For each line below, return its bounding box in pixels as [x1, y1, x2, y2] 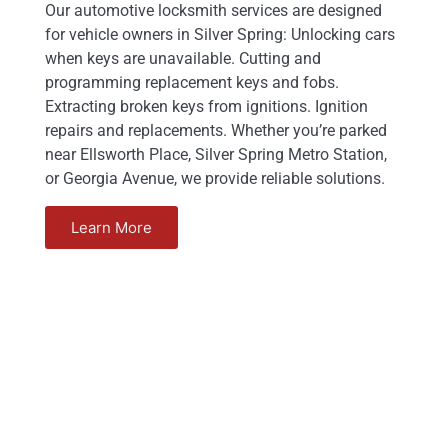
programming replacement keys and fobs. [45, 73, 339, 93]
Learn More [71, 218, 152, 238]
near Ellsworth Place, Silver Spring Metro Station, [45, 145, 387, 165]
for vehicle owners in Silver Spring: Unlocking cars [45, 25, 395, 45]
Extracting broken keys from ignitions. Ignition [45, 97, 368, 117]
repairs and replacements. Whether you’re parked [45, 121, 387, 141]
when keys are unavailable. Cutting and [45, 49, 321, 69]
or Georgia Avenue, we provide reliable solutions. [45, 169, 385, 189]
